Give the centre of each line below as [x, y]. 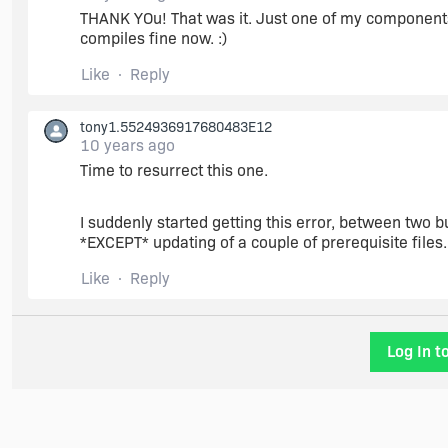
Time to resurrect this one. [174, 170]
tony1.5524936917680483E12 [176, 127]
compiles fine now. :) [153, 38]
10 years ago [127, 145]
